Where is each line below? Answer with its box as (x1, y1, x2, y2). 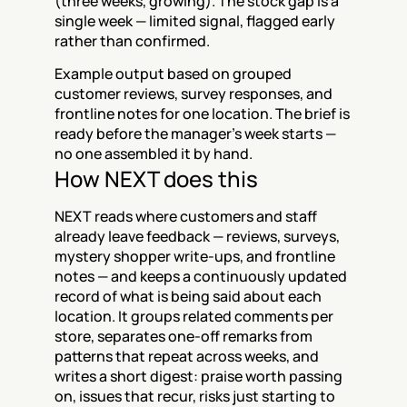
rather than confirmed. (55, 31, 210, 51)
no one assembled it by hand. (55, 144, 253, 164)
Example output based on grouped (55, 64, 292, 84)
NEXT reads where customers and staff (55, 206, 317, 226)
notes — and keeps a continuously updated (55, 266, 347, 286)
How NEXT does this (55, 164, 258, 194)
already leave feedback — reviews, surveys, (55, 226, 340, 246)
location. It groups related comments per (55, 306, 333, 326)
